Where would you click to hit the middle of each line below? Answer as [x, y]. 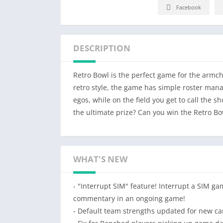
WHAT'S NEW [100, 159]
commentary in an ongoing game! [129, 199]
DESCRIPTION [102, 48]
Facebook [189, 7]
